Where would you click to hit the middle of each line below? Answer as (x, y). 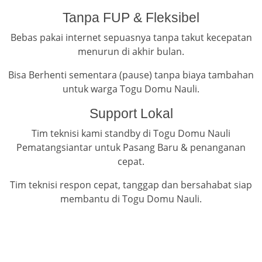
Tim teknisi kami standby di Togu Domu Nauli (131, 134)
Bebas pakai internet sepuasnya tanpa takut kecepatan (131, 38)
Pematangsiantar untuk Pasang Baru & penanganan (131, 148)
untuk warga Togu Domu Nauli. (131, 89)
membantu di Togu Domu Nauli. (131, 199)
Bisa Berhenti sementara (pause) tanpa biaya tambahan (131, 75)
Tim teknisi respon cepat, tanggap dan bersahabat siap (131, 185)
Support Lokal (131, 114)
